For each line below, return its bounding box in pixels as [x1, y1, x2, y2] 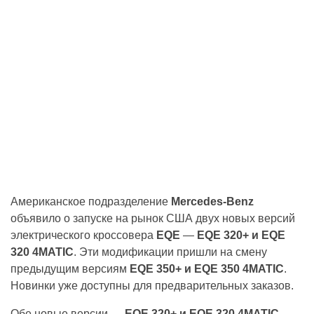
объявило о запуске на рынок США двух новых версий [11, 212, 295, 224]
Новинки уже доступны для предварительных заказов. [11, 279, 294, 292]
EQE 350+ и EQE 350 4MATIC [130, 262, 284, 275]
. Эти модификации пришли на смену [74, 245, 267, 258]
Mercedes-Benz [171, 195, 254, 207]
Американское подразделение [11, 195, 171, 207]
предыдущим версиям [11, 262, 130, 275]
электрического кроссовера [11, 228, 156, 241]
